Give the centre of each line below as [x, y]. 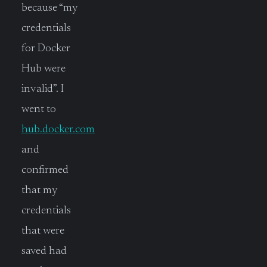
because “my [50, 8]
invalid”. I [43, 89]
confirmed [45, 170]
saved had [44, 251]
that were [43, 231]
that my [40, 190]
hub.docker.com [58, 129]
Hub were [44, 69]
